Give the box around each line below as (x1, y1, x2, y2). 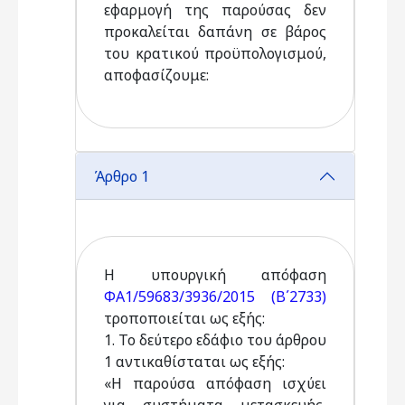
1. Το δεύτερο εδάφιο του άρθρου (104, 330, 326, 350)
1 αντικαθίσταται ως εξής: (104, 352, 288, 372)
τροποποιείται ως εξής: (104, 308, 268, 328)
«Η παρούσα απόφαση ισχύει (104, 373, 326, 393)
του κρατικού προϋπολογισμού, (104, 43, 326, 63)
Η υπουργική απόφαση (104, 265, 326, 285)
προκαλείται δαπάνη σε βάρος (104, 22, 326, 42)
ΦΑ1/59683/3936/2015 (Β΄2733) (104, 287, 326, 306)
